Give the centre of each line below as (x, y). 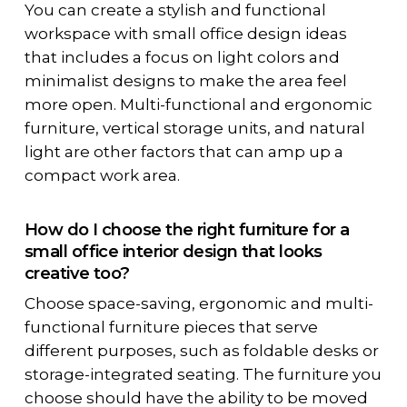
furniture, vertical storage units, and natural (194, 128)
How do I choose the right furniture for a (187, 230)
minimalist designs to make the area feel (185, 80)
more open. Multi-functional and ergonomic (198, 104)
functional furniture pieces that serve (171, 328)
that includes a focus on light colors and (182, 57)
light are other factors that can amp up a (184, 151)
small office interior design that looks (173, 252)
